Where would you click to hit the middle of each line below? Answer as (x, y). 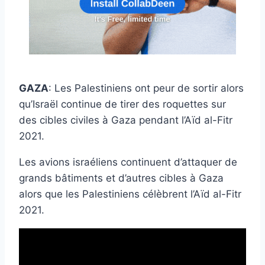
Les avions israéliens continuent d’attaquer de (128, 162)
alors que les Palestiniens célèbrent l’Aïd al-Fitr (130, 194)
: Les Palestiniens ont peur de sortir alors (146, 88)
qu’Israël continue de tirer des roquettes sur (122, 104)
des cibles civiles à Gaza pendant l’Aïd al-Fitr (126, 120)
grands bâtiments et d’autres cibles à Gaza (121, 178)
